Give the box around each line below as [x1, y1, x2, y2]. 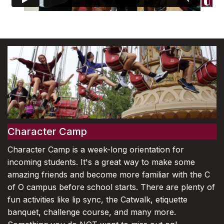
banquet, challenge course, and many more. [7, 207, 176, 217]
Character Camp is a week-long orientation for [7, 144, 184, 155]
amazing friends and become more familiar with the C [7, 169, 210, 180]
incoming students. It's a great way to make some [7, 157, 195, 167]
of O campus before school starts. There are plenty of [7, 182, 215, 192]
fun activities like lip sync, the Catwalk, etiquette [7, 194, 187, 205]
